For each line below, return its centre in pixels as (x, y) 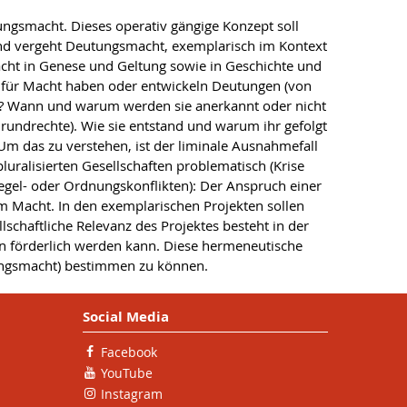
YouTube (127, 373)
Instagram (132, 394)
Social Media (126, 317)
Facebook (129, 352)
